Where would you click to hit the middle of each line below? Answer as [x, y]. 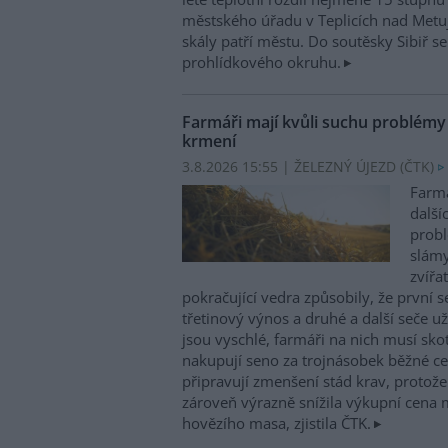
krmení [209, 141]
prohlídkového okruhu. [261, 62]
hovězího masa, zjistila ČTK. [276, 422]
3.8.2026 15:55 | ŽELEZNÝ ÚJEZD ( [293, 167]
